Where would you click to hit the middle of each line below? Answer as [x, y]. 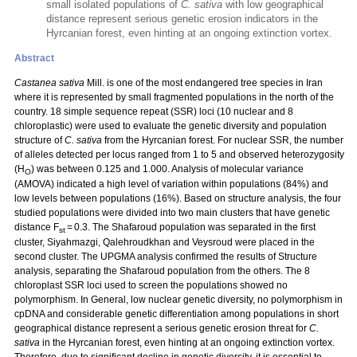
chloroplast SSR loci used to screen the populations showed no [151, 285]
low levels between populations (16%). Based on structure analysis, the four [178, 198]
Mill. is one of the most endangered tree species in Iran [204, 83]
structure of [39, 140]
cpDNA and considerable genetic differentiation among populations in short [177, 314]
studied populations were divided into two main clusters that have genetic [172, 213]
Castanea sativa [49, 83]
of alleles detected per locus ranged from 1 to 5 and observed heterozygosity [179, 155]
